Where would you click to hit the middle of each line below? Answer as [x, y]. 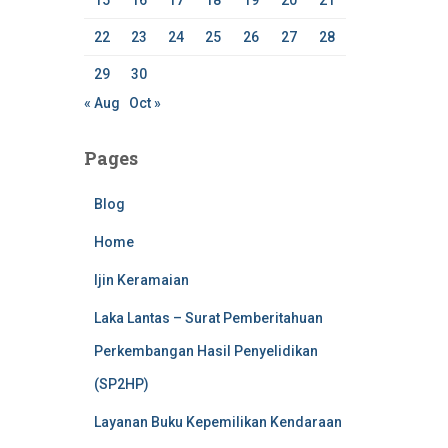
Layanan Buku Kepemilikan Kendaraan [217, 422]
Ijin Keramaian [141, 280]
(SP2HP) [121, 384]
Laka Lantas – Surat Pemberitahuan [208, 318]
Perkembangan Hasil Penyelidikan [205, 351]
